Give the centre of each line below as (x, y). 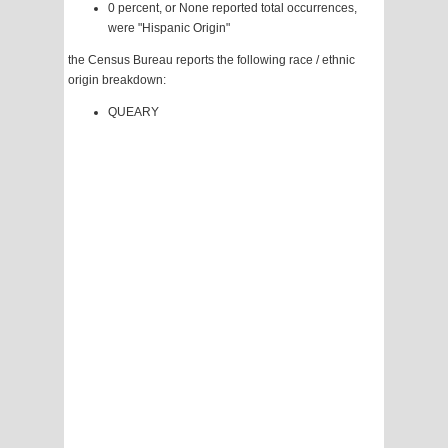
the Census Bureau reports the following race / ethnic (211, 60)
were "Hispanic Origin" (169, 28)
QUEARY (133, 112)
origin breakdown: (117, 80)
